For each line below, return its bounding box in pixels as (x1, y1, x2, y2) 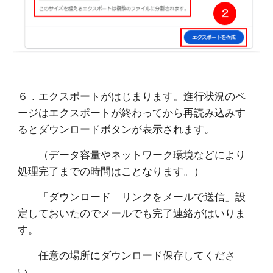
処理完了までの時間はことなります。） (18, 163, 205, 178)
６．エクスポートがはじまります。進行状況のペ (18, 88, 246, 103)
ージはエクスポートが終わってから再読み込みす (18, 105, 246, 119)
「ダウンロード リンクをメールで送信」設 (18, 189, 246, 204)
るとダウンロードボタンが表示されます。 (18, 121, 215, 136)
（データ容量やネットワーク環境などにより (18, 147, 246, 161)
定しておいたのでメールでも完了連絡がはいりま (18, 205, 246, 220)
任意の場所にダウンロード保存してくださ (18, 247, 236, 262)
